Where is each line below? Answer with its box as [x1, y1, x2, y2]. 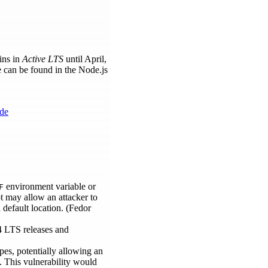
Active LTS [22, 53, 63, 64]
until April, [63, 53, 106, 64]
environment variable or [4, 181, 96, 192]
